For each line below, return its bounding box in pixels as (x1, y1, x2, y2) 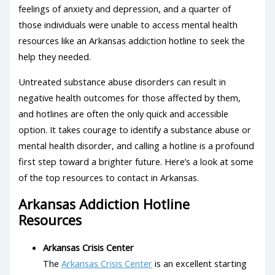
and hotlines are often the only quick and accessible (18, 107, 229, 120)
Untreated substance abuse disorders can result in (18, 76, 227, 88)
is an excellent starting (152, 257, 247, 270)
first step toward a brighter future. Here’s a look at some (18, 155, 254, 168)
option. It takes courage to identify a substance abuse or (18, 123, 252, 136)
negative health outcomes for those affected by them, (18, 91, 241, 104)
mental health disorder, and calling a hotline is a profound (18, 139, 255, 152)
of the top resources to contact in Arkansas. (18, 171, 199, 184)
